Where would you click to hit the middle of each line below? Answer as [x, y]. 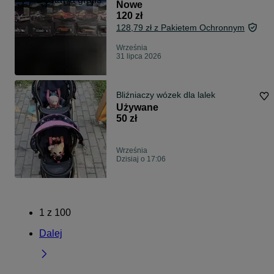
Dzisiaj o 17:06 [141, 159]
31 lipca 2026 [139, 57]
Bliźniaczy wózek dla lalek [166, 95]
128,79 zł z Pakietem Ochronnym [180, 28]
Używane [137, 108]
